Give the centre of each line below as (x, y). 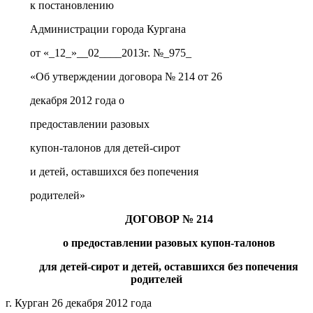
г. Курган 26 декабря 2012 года (79, 303)
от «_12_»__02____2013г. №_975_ (111, 52)
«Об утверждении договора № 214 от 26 (126, 76)
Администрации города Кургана (108, 29)
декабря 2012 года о (78, 100)
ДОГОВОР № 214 (169, 219)
